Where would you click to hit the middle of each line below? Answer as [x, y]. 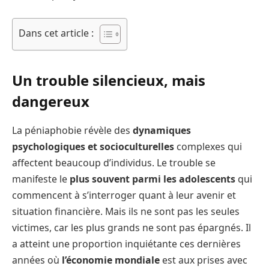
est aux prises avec [204, 260]
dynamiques [162, 130]
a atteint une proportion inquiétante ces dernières [126, 243]
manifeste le [41, 179]
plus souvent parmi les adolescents [153, 179]
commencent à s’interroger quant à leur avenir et [124, 195]
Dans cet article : [56, 33]
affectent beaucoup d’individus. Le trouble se [114, 162]
